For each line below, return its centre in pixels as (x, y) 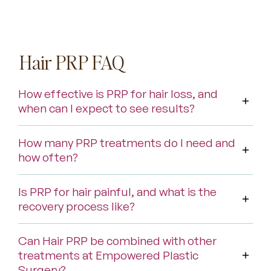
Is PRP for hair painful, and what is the (118, 192)
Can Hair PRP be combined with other (118, 241)
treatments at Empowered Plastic (109, 256)
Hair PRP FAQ (72, 62)
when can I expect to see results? (107, 109)
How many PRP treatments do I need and (127, 143)
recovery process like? (77, 207)
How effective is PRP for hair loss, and (118, 94)
